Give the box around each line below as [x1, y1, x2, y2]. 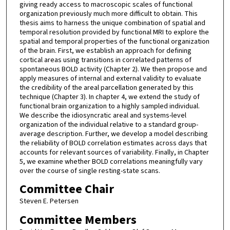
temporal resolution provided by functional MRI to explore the [19, 27, 209, 37]
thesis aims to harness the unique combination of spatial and [19, 17, 205, 28]
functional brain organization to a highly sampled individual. [19, 101, 200, 111]
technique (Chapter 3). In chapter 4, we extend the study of [19, 91, 200, 102]
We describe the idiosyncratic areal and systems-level [19, 110, 186, 121]
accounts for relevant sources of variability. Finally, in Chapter [19, 147, 209, 158]
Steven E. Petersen [19, 196, 79, 207]
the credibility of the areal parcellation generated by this [19, 82, 194, 93]
